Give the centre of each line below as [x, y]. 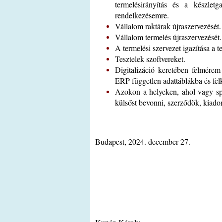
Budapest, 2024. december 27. [143, 141]
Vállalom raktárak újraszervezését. [168, 26]
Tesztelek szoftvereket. [150, 59]
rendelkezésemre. [142, 15]
